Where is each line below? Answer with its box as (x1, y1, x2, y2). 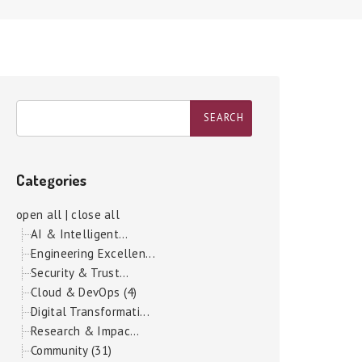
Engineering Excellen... (31, 246, 155, 261)
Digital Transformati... (31, 304, 149, 319)
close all (71, 207, 120, 222)
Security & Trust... (31, 265, 129, 280)
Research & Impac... (31, 323, 140, 339)
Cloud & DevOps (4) (31, 284, 137, 300)
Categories (16, 170, 86, 190)
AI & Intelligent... (31, 226, 128, 242)
